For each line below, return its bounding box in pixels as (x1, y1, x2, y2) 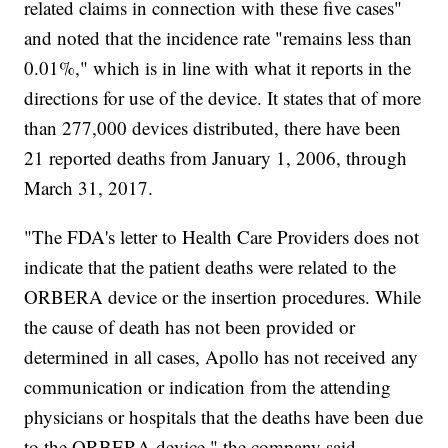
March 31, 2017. (24, 175, 154, 201)
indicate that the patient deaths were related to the (24, 254, 397, 280)
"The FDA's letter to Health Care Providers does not (24, 224, 420, 250)
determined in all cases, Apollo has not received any (24, 344, 419, 370)
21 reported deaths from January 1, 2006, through (24, 145, 408, 171)
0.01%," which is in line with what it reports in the (24, 55, 412, 81)
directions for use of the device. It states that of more (24, 85, 422, 111)
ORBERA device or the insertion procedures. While (24, 284, 422, 310)
